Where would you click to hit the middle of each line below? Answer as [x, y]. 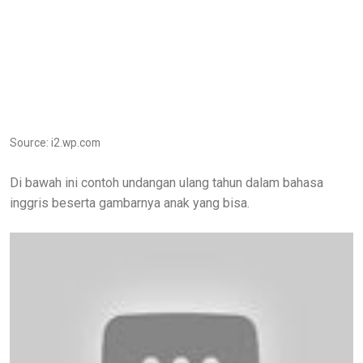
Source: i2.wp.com [55, 142]
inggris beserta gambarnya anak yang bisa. [130, 203]
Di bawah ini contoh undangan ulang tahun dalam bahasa [167, 182]
